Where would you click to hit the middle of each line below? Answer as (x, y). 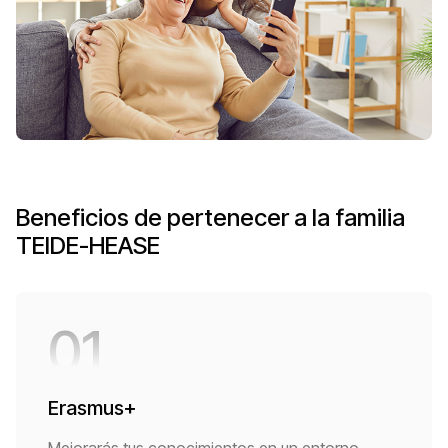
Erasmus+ (92, 408)
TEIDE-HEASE (88, 246)
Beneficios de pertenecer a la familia (210, 218)
